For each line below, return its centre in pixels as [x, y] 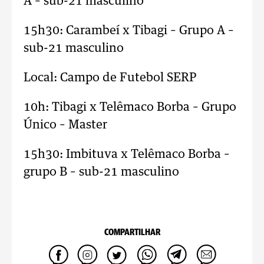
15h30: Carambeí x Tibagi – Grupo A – [129, 31]
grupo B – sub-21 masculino [101, 172]
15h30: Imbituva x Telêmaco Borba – [127, 154]
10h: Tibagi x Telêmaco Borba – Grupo [130, 107]
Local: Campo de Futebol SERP [110, 78]
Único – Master [65, 125]
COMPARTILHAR [132, 232]
